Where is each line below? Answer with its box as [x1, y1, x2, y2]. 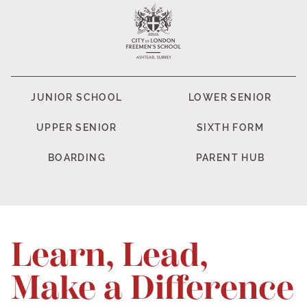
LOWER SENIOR [188, 92, 272, 103]
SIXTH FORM [197, 122, 264, 134]
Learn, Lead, [11, 236, 208, 275]
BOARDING [47, 152, 106, 164]
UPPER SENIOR [36, 122, 117, 134]
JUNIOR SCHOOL [31, 92, 123, 103]
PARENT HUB [195, 152, 265, 164]
